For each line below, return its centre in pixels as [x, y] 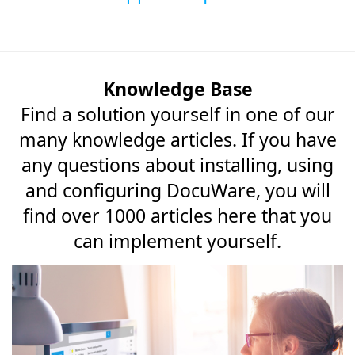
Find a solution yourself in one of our [177, 114]
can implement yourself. [177, 241]
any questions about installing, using [177, 165]
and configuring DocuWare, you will [177, 190]
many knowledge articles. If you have [177, 139]
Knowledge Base [177, 89]
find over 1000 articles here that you [177, 216]
